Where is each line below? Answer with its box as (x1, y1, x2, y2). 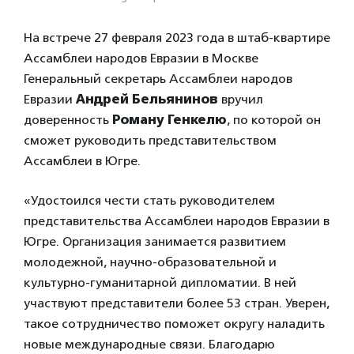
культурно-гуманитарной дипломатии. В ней (24, 274, 296, 290)
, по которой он (227, 111, 321, 127)
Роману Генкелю (112, 111, 227, 127)
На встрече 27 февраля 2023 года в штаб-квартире (24, 29, 330, 45)
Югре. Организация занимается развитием (24, 233, 286, 249)
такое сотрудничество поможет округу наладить (24, 315, 325, 331)
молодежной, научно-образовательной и (24, 254, 277, 269)
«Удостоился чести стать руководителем (24, 192, 275, 208)
